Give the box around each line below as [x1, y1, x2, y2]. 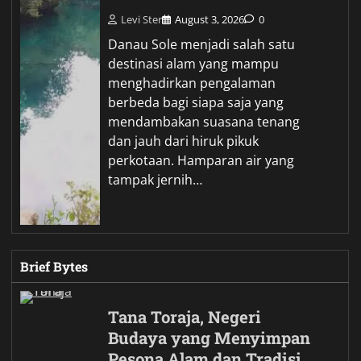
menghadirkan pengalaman [108, 73, 276, 92]
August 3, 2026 [175, 11, 245, 27]
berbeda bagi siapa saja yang [108, 93, 284, 111]
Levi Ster [121, 11, 163, 27]
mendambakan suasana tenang [108, 112, 301, 131]
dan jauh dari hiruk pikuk [108, 131, 259, 150]
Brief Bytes [20, 257, 88, 275]
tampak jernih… [108, 170, 203, 189]
